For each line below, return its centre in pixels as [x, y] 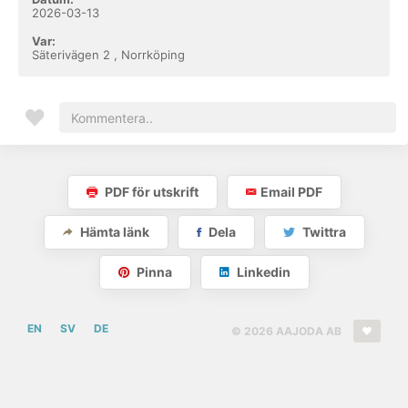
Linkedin [262, 272]
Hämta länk [113, 232]
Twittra [322, 232]
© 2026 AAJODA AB [288, 331]
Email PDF [291, 192]
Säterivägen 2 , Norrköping [108, 55]
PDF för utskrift [150, 192]
